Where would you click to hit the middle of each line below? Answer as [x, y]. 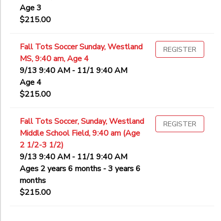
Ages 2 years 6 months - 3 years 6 [80, 169]
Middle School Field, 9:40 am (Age [80, 133]
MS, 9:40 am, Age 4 [54, 59]
